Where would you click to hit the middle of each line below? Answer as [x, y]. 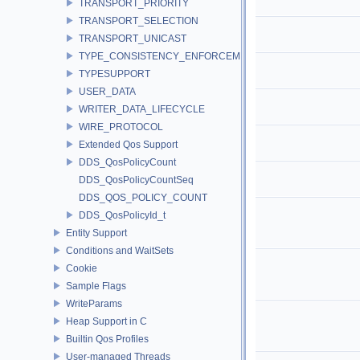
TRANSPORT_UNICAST [133, 38]
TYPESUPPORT [115, 74]
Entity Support [96, 233]
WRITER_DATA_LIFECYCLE [142, 109]
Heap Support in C [106, 321]
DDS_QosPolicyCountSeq [136, 180]
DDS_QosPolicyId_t [122, 215]
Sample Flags [96, 286]
